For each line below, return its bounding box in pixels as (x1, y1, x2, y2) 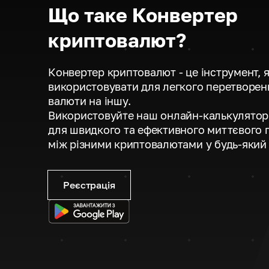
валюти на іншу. (48, 94, 131, 107)
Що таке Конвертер (48, 4, 238, 26)
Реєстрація (63, 179, 115, 191)
